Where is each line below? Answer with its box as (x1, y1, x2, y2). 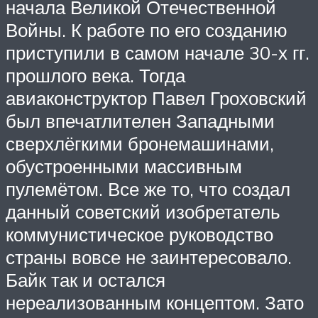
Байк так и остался (6, 268, 165, 291)
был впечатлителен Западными (6, 109, 275, 132)
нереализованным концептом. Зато (6, 290, 304, 314)
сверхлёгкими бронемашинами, (6, 131, 274, 155)
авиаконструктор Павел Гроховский (6, 86, 307, 109)
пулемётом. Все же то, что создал (6, 177, 290, 200)
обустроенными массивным (6, 154, 242, 177)
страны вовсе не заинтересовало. (6, 245, 292, 268)
